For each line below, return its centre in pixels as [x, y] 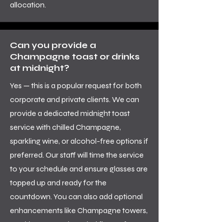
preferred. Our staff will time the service [77, 155]
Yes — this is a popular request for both [76, 85]
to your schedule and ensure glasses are [79, 169]
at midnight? [40, 68]
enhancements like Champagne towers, [79, 210]
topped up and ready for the [58, 183]
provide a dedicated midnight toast [70, 113]
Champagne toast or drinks [75, 57]
